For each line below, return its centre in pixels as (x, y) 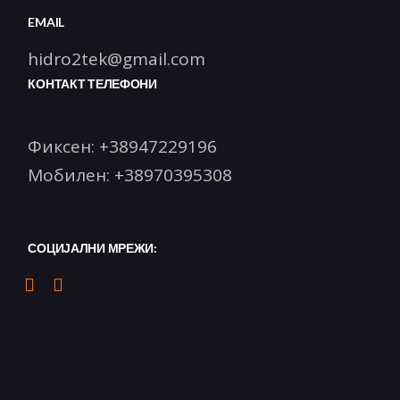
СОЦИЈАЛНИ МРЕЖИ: (92, 248)
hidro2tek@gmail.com (117, 59)
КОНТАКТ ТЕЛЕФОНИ (92, 83)
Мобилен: (71, 175)
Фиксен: (64, 146)
